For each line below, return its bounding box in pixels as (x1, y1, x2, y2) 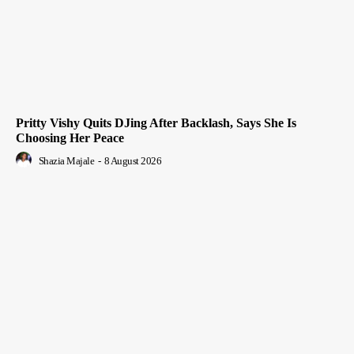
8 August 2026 (104, 155, 161, 168)
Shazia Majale (38, 155, 94, 168)
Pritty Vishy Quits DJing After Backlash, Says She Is (16, 116, 296, 130)
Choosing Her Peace (16, 131, 124, 145)
